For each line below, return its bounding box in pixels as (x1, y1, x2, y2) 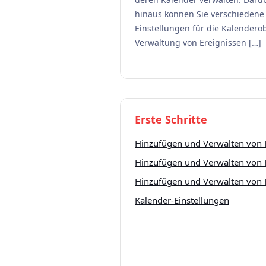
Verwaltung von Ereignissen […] (135, 37, 261, 48)
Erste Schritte (135, 112, 207, 126)
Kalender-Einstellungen (135, 194, 229, 206)
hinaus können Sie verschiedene (135, 8, 264, 20)
